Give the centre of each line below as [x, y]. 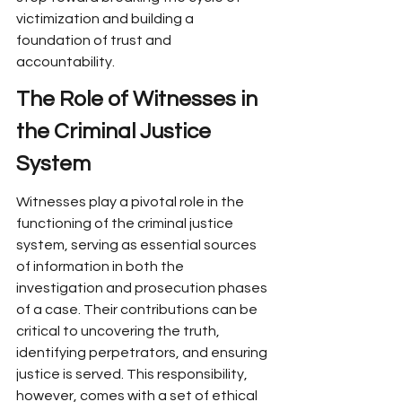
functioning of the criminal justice [126, 223]
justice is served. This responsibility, [133, 374]
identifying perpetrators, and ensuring [143, 353]
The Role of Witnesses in [139, 99]
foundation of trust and [95, 40]
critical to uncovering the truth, [119, 331]
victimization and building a [106, 19]
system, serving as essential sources [138, 245]
